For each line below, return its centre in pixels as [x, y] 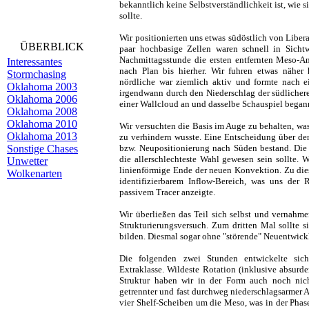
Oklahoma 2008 [42, 111]
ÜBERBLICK [52, 47]
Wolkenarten [34, 173]
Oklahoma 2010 [42, 124]
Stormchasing [37, 74]
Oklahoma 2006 [42, 99]
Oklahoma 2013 [42, 136]
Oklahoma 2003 [42, 87]
